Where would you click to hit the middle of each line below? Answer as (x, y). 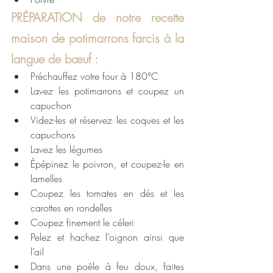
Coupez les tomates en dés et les (107, 193)
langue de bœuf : (56, 59)
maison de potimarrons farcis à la (97, 38)
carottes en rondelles (71, 208)
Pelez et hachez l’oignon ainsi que (107, 237)
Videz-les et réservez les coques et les (107, 120)
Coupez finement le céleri (82, 223)
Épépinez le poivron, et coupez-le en (107, 164)
